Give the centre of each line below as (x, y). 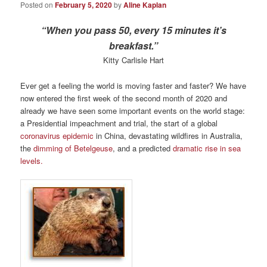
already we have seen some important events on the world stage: (133, 110)
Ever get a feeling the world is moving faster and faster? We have (133, 85)
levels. (32, 160)
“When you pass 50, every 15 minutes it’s (133, 30)
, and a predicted (143, 148)
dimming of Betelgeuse (73, 148)
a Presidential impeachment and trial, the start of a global (119, 123)
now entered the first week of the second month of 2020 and (124, 98)
